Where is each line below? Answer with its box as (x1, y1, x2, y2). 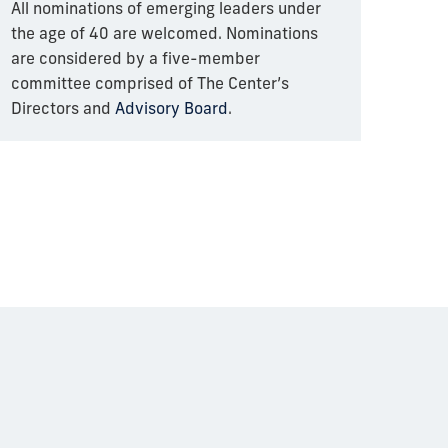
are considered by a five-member (11, 47, 261, 68)
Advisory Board (115, 97, 229, 118)
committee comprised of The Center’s (11, 72, 290, 93)
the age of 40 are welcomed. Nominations (11, 22, 319, 43)
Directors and (11, 97, 112, 118)
